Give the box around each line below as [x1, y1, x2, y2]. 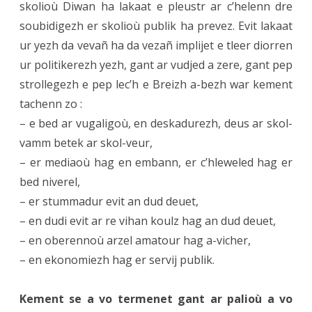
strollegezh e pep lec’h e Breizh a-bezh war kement [19, 77, 292, 93]
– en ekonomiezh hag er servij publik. [19, 252, 214, 268]
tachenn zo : [19, 96, 82, 112]
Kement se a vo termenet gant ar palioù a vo [19, 291, 292, 307]
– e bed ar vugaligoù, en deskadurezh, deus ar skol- [19, 116, 292, 132]
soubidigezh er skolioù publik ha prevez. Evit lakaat [19, 18, 292, 34]
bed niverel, [19, 174, 80, 190]
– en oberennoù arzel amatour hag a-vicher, [19, 233, 251, 249]
